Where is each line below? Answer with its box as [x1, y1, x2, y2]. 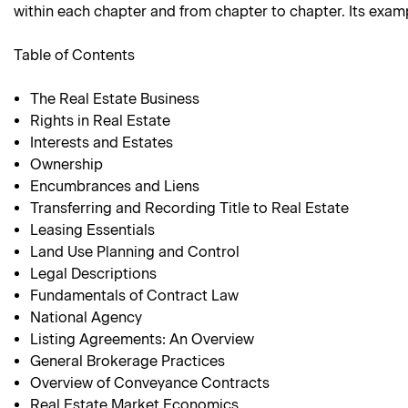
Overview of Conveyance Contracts [30, 374, 270, 393]
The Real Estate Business [30, 90, 200, 108]
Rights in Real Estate [30, 112, 171, 130]
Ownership [30, 156, 104, 174]
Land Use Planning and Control [30, 243, 240, 261]
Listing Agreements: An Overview [30, 331, 255, 349]
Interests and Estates [30, 134, 174, 152]
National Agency [30, 309, 143, 327]
